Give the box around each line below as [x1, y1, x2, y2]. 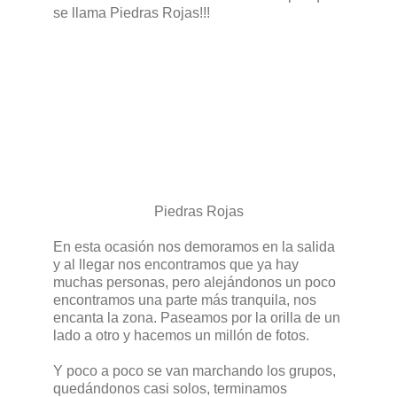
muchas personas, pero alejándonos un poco [53, 274, 336, 290]
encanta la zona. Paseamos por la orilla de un [53, 309, 340, 325]
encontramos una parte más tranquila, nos [53, 292, 316, 307]
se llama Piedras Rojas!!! [53, 4, 210, 20]
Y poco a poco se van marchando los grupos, [53, 362, 336, 378]
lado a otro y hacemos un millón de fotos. [53, 327, 309, 343]
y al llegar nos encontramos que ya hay [53, 256, 299, 272]
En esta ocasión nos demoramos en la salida [53, 238, 335, 254]
